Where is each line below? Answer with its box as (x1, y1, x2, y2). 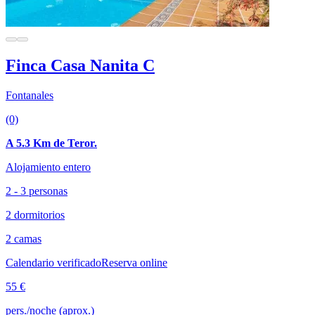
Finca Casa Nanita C (6, 56, 155, 75)
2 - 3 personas (6, 184, 67, 197)
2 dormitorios (6, 208, 65, 221)
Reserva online (101, 256, 167, 269)
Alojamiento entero (6, 160, 91, 173)
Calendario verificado (6, 256, 101, 269)
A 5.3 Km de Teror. (6, 136, 97, 149)
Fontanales (6, 89, 53, 101)
